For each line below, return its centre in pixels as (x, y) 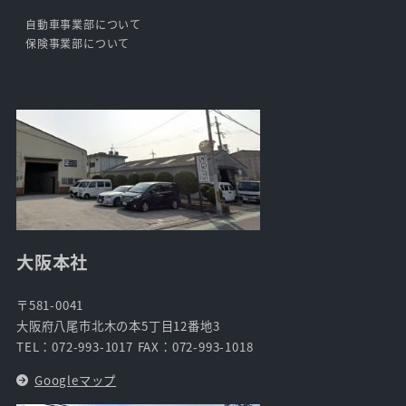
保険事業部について (78, 43)
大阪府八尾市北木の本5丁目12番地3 (118, 326)
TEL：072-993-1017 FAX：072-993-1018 (135, 347)
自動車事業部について (83, 24)
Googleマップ (75, 380)
